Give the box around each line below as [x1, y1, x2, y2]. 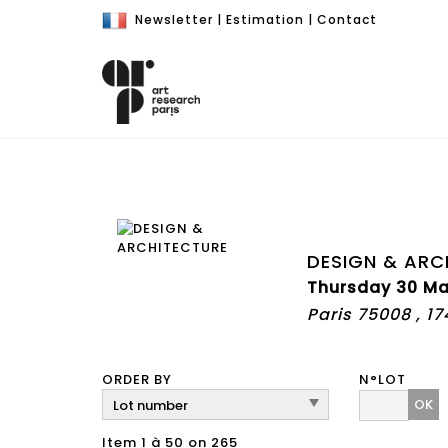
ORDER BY [102, 370, 172, 389]
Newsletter [135, 11, 213, 28]
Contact [317, 11, 377, 28]
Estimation [226, 11, 304, 28]
